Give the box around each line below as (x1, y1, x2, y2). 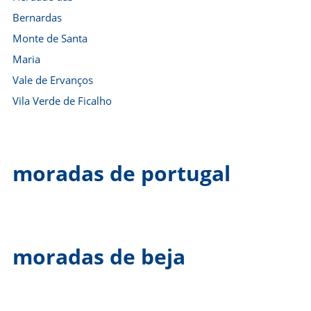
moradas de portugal (12, 159, 230, 188)
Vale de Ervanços (12, 73, 93, 87)
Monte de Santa (12, 31, 87, 45)
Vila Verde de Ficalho (12, 94, 112, 108)
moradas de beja (12, 242, 185, 271)
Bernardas (12, 10, 62, 24)
